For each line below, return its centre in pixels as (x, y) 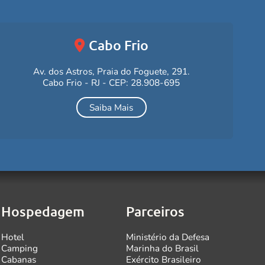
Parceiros (156, 211)
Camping (20, 248)
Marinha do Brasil (163, 248)
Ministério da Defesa (168, 237)
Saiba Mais (112, 108)
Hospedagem (43, 211)
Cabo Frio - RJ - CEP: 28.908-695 (112, 82)
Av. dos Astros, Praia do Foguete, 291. (111, 71)
